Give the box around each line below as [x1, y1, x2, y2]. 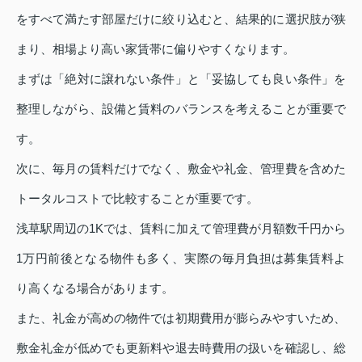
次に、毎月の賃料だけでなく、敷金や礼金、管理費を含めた [16, 161, 346, 175]
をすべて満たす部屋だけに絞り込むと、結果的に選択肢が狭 [16, 11, 346, 26]
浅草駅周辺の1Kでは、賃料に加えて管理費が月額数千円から [16, 221, 346, 235]
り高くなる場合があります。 [16, 280, 174, 295]
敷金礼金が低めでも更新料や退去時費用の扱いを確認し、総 [16, 340, 346, 355]
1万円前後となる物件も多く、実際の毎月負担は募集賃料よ [16, 250, 346, 265]
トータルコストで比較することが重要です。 [16, 191, 259, 205]
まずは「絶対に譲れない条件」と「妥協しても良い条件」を [16, 71, 346, 86]
